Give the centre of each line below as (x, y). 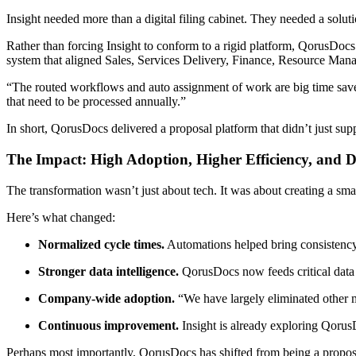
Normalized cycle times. (101, 244)
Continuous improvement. (108, 325)
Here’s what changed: (62, 217)
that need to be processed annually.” (98, 102)
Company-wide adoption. (106, 298)
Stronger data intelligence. (108, 271)
